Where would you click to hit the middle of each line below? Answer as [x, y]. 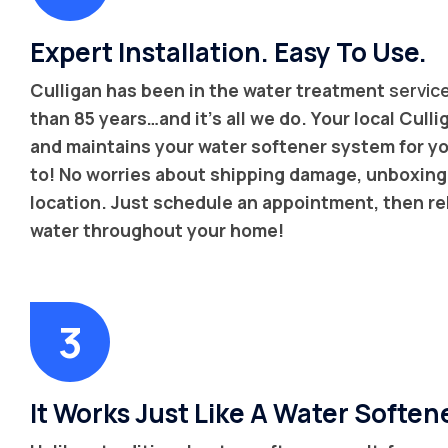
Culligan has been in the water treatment [209, 89]
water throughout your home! [157, 229]
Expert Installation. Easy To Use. [228, 51]
